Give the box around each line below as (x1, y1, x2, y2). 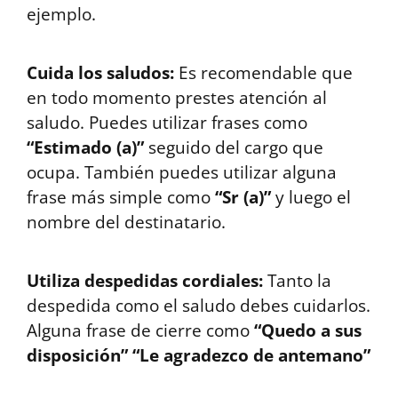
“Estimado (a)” (27, 136, 144, 159)
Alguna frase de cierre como (27, 319, 254, 342)
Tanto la (263, 269, 331, 292)
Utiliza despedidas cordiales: (27, 269, 263, 292)
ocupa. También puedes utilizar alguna (27, 161, 337, 184)
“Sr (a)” (215, 186, 271, 209)
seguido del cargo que (144, 136, 323, 159)
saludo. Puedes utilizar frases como (27, 111, 307, 134)
